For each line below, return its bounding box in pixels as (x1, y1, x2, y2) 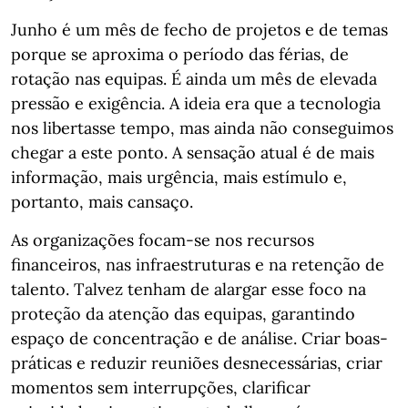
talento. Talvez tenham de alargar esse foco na (11, 279, 366, 300)
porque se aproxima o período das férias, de (11, 44, 349, 65)
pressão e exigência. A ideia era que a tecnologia (11, 93, 381, 114)
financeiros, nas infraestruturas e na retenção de (11, 254, 384, 275)
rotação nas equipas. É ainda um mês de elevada (11, 68, 377, 89)
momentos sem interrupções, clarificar (11, 377, 311, 398)
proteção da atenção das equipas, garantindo (11, 303, 355, 324)
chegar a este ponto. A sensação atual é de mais (11, 142, 374, 163)
